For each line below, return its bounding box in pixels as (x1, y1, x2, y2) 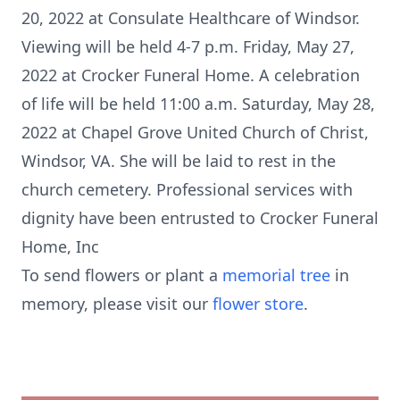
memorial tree (222, 264, 330, 286)
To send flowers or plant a (21, 264, 222, 286)
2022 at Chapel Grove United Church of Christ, (21, 121, 369, 143)
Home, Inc (21, 236, 99, 257)
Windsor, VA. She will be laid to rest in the (21, 150, 336, 171)
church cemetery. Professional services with (21, 179, 353, 200)
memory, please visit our (21, 293, 212, 314)
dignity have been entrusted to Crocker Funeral (21, 207, 379, 229)
